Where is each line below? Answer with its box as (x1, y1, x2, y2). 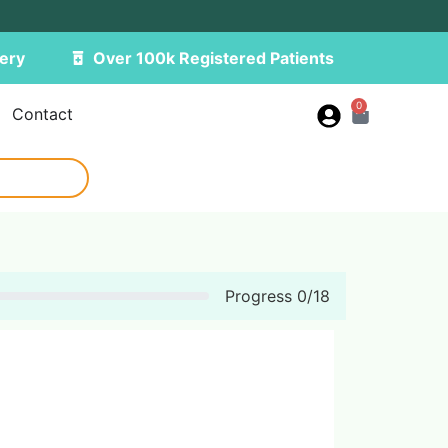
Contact (11, 104, 73, 124)
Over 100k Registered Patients (93, 48, 335, 68)
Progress (225, 286, 297, 306)
